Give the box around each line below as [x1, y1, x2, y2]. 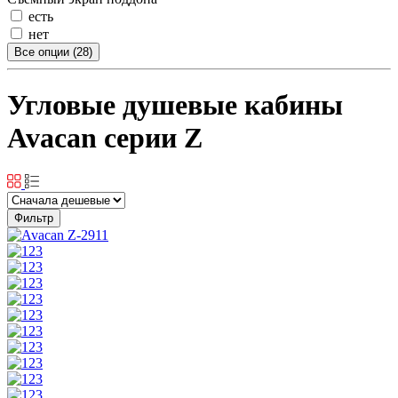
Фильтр [14, 211, 53, 225]
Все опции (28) [14, 44, 92, 59]
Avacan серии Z [7, 122, 203, 155]
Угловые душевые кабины [7, 89, 343, 122]
